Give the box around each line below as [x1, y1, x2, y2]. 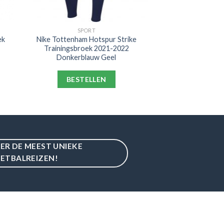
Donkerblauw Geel [56, 52, 116, 61]
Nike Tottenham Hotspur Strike [36, 34, 136, 43]
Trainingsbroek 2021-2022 [43, 43, 129, 52]
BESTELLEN [66, 75, 106, 84]
